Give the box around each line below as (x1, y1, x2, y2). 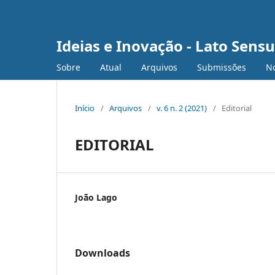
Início (75, 102, 95, 114)
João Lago (75, 191, 117, 203)
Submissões (197, 61, 246, 73)
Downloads (75, 246, 130, 260)
